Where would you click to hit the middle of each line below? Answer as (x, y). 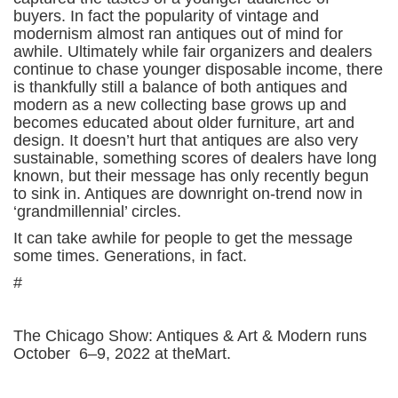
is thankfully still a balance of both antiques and (180, 87)
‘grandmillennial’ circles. (99, 211)
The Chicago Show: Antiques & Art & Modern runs (190, 335)
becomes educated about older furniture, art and (184, 122)
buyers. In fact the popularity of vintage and (166, 16)
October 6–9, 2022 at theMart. (124, 353)
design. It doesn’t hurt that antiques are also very (186, 140)
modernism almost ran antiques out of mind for (178, 33)
